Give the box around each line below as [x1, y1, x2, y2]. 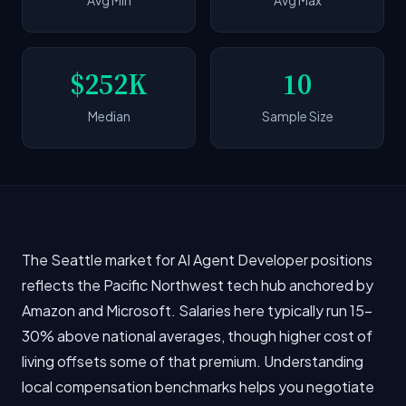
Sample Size [261, 108, 333, 124]
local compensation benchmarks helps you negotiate [22, 377, 374, 396]
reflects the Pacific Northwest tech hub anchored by [22, 275, 373, 295]
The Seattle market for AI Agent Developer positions [22, 250, 372, 269]
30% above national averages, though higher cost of [22, 326, 372, 345]
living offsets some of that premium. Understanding [22, 352, 363, 371]
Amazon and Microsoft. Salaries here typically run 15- [22, 301, 372, 320]
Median [87, 108, 130, 124]
